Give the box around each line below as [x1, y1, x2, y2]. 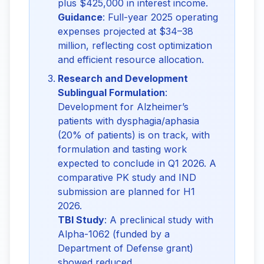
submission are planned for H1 [58, 186, 195, 197]
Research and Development [58, 72, 188, 84]
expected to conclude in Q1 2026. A [58, 157, 216, 169]
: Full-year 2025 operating [103, 11, 218, 23]
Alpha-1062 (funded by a [58, 228, 170, 240]
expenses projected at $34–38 [58, 25, 193, 37]
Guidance [58, 11, 103, 23]
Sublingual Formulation [58, 87, 165, 98]
